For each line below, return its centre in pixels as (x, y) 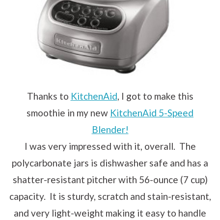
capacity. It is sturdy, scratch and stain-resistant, (110, 196)
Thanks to (49, 96)
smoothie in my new (68, 112)
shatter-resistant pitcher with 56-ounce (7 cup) (110, 179)
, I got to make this (155, 96)
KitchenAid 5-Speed (152, 112)
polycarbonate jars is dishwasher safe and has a (110, 163)
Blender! (110, 129)
